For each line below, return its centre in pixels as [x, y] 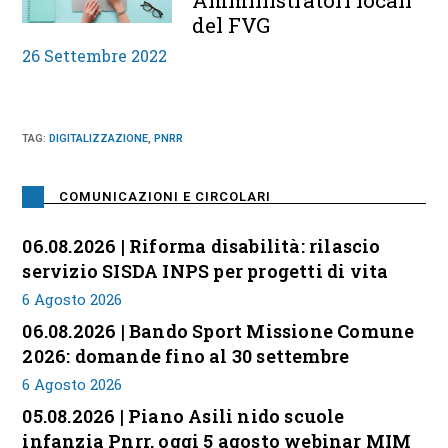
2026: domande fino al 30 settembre [186, 356]
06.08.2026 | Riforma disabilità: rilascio [201, 246]
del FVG [231, 25]
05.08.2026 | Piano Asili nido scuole [183, 416]
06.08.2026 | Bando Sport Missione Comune [218, 331]
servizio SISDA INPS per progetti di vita [205, 271]
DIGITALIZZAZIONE [99, 139]
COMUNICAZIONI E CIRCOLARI [165, 197]
